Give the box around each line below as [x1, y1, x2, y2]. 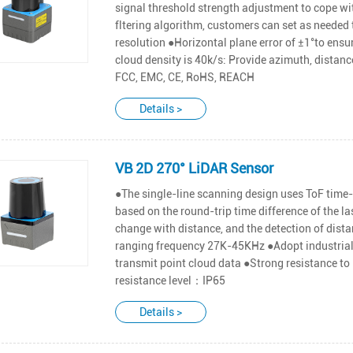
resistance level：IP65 [114, 273, 225, 287]
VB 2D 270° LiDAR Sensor [114, 159, 273, 176]
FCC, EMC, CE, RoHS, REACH [114, 70, 255, 84]
